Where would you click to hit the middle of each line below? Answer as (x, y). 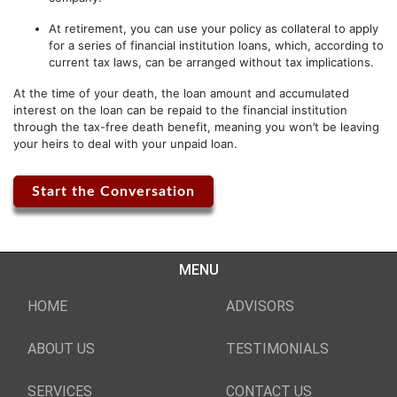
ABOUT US (61, 348)
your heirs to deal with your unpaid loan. (125, 143)
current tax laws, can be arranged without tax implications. (211, 62)
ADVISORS (260, 306)
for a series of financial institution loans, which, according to (216, 45)
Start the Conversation (113, 191)
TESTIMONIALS (277, 348)
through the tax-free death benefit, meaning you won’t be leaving (196, 126)
